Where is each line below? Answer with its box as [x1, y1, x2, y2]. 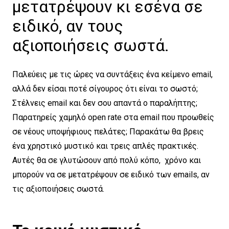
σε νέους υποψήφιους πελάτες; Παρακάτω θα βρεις [12, 127, 204, 136]
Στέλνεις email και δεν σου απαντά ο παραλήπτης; [12, 98, 197, 108]
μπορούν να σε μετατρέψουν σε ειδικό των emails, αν [12, 170, 210, 179]
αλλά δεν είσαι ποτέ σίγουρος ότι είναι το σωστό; [12, 84, 198, 94]
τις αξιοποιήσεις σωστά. [12, 184, 104, 194]
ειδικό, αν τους [12, 16, 123, 36]
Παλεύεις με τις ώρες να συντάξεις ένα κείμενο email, [12, 70, 213, 79]
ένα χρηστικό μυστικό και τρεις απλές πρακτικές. [12, 141, 198, 151]
